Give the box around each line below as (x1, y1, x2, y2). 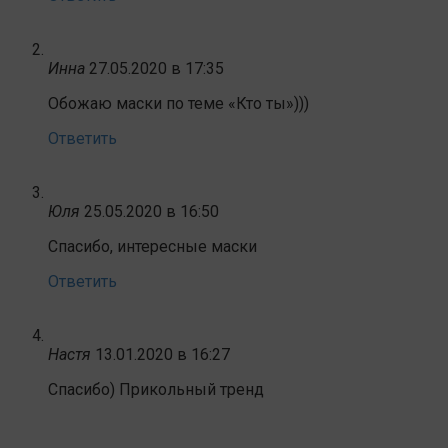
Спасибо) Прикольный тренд (48, 379, 264, 399)
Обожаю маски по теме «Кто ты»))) (48, 93, 309, 113)
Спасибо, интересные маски (48, 236, 257, 256)
